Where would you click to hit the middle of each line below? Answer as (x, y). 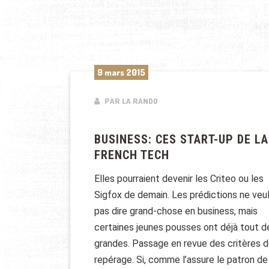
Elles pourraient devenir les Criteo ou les (179, 179)
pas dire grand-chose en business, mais (176, 211)
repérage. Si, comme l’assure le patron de (181, 260)
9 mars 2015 (121, 73)
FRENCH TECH (132, 155)
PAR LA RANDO (130, 101)
